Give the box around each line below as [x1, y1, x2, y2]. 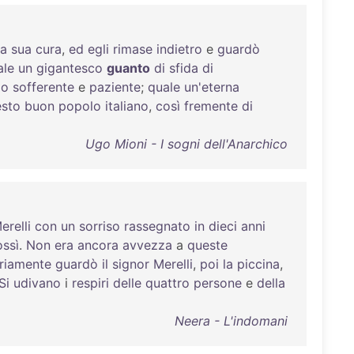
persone [194, 275, 242, 291]
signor [112, 256, 149, 272]
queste [187, 237, 228, 253]
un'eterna [184, 79, 239, 95]
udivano [13, 275, 61, 291]
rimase [113, 41, 153, 57]
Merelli [153, 256, 193, 272]
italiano [105, 98, 149, 114]
